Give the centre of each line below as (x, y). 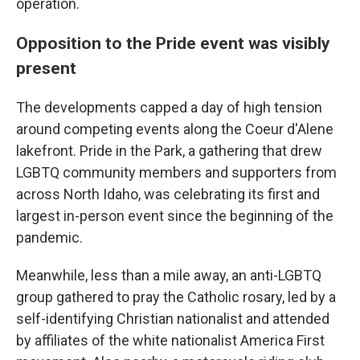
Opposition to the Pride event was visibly (173, 43)
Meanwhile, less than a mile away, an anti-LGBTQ (169, 275)
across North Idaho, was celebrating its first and (168, 194)
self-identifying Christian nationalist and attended (173, 318)
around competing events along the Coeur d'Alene (175, 129)
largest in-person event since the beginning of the (175, 215)
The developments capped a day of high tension (169, 107)
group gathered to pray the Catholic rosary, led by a (176, 297)
